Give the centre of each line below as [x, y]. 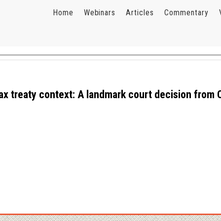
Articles [140, 12]
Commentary [186, 12]
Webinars [100, 12]
